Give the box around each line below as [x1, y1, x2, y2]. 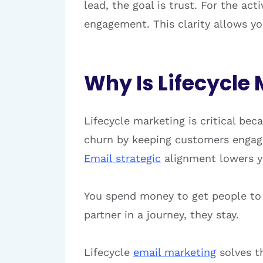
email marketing [133, 246, 216, 259]
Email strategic [84, 152, 161, 165]
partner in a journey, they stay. [84, 208, 239, 221]
